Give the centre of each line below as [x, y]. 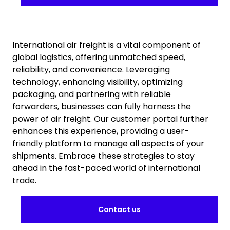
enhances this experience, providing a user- [101, 131]
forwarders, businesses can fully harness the [102, 107]
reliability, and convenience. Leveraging [91, 70]
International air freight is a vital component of [107, 45]
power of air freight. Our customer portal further [110, 119]
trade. [24, 180]
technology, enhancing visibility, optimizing [98, 82]
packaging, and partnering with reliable [92, 94]
